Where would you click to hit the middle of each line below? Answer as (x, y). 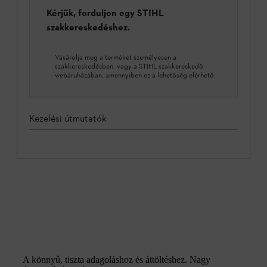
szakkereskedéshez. (88, 27)
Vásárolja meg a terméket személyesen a (116, 58)
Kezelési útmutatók (68, 119)
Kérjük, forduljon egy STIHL (105, 13)
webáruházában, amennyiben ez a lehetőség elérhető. (135, 75)
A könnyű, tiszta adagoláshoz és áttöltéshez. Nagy (117, 260)
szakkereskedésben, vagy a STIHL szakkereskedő (129, 66)
